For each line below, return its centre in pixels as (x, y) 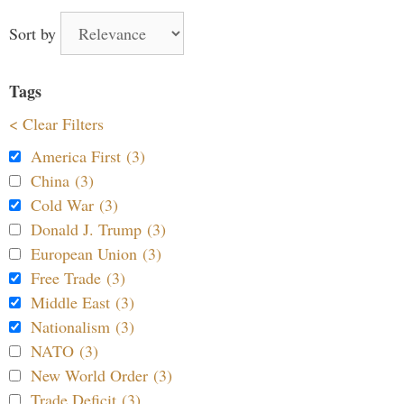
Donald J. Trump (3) (98, 229)
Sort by (35, 33)
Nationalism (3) (83, 326)
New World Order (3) (101, 375)
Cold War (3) (74, 205)
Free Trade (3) (78, 278)
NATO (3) (64, 351)
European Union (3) (96, 253)
